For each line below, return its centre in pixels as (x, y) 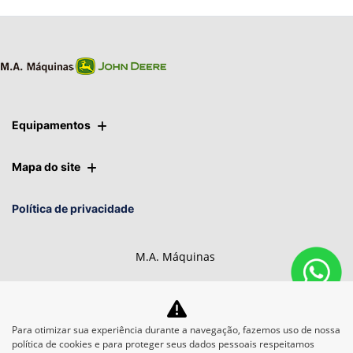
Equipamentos (51, 125)
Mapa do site (46, 167)
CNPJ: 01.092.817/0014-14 (175, 286)
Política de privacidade (73, 209)
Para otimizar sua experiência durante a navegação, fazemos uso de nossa (176, 330)
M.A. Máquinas (175, 257)
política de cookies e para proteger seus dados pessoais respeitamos (163, 344)
